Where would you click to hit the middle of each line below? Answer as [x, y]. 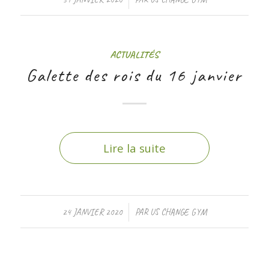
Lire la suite [134, 148]
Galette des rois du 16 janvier [134, 75]
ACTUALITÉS [134, 54]
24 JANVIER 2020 [92, 212]
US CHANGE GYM [178, 212]
